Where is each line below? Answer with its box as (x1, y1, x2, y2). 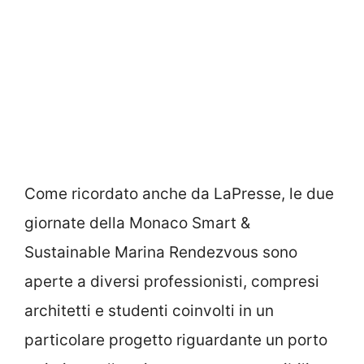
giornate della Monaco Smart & (24, 213, 250, 232)
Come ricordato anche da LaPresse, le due (24, 184, 334, 203)
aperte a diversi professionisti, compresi (24, 271, 319, 291)
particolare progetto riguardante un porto (24, 330, 327, 349)
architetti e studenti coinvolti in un (24, 301, 274, 320)
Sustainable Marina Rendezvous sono (24, 242, 297, 262)
